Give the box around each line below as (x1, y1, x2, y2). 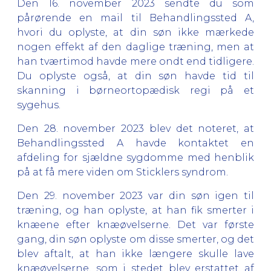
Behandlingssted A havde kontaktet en (17, 137, 254, 149)
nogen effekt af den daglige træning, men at (17, 41, 254, 53)
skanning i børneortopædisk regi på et (17, 84, 254, 96)
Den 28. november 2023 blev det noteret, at (17, 122, 254, 134)
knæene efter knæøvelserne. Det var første (17, 218, 254, 230)
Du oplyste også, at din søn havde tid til (17, 70, 254, 82)
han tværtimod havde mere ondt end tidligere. (17, 55, 254, 67)
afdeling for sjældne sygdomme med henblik (17, 151, 254, 163)
